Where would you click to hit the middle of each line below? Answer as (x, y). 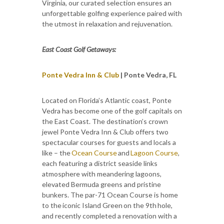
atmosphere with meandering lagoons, (102, 173)
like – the (57, 152)
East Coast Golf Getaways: (79, 49)
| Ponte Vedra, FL (148, 74)
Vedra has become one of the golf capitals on (112, 110)
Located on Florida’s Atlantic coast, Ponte (107, 100)
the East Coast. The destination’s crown (105, 121)
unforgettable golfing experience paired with (112, 13)
